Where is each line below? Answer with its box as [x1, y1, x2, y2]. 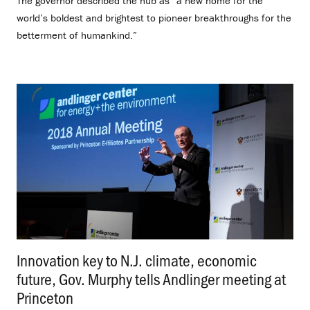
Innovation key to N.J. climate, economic [17, 248, 257, 271]
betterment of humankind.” [17, 28, 137, 42]
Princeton [17, 286, 73, 308]
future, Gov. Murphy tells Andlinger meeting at [17, 267, 286, 289]
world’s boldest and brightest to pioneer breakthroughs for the [17, 11, 291, 25]
